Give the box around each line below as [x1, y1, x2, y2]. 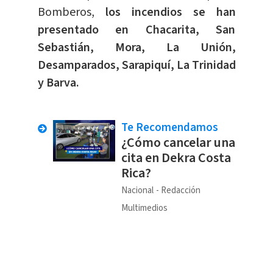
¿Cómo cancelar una [121, 133, 235, 153]
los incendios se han [105, 4, 236, 21]
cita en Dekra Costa [121, 148, 231, 168]
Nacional [121, 184, 154, 197]
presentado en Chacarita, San [37, 21, 236, 39]
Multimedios [121, 202, 168, 215]
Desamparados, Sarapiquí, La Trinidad [37, 57, 236, 74]
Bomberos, [37, 4, 105, 21]
